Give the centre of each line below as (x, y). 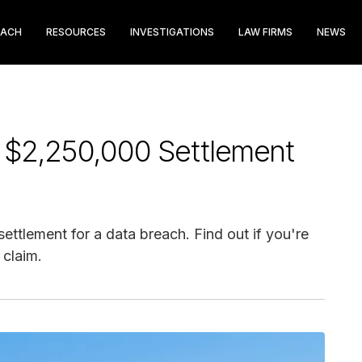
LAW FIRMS (265, 32)
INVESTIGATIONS (172, 32)
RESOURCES (76, 32)
